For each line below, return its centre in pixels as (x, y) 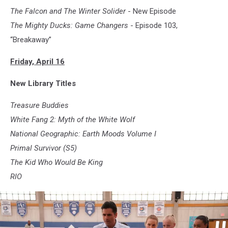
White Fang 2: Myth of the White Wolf (73, 119)
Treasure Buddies (39, 105)
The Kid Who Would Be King (56, 162)
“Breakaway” (31, 39)
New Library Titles (43, 83)
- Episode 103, (153, 25)
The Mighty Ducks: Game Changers (69, 25)
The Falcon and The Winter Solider (68, 11)
